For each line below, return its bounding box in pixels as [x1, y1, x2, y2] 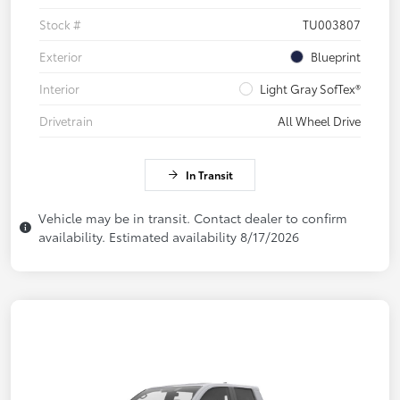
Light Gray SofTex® [260, 80, 361, 97]
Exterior [39, 48, 82, 65]
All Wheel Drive [278, 112, 361, 129]
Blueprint [311, 48, 361, 65]
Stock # [39, 16, 81, 33]
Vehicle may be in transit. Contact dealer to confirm [38, 209, 347, 228]
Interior [39, 80, 79, 97]
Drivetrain [39, 112, 93, 129]
